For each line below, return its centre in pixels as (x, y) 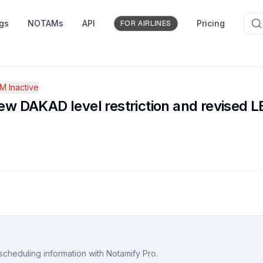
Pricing (211, 23)
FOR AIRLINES (146, 23)
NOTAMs (45, 23)
